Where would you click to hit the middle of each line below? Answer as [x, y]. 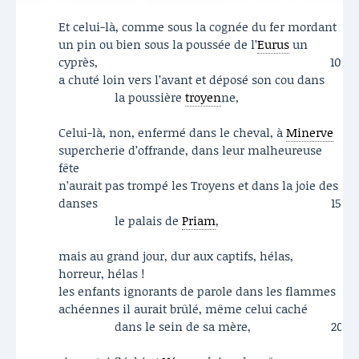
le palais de [149, 221]
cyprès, [78, 62]
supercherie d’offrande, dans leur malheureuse [190, 150]
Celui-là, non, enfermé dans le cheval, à [172, 133]
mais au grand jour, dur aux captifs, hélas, [175, 256]
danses [78, 203]
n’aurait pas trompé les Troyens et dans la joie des [198, 186]
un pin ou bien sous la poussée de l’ [157, 44]
